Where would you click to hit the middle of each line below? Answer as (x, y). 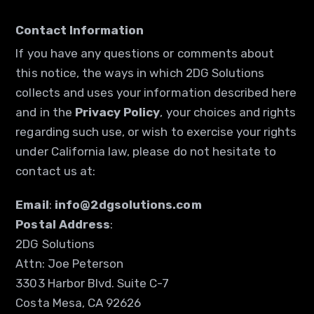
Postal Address (63, 224)
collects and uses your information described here (156, 93)
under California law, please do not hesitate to (146, 151)
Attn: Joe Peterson (70, 264)
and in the (45, 112)
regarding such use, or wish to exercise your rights (156, 132)
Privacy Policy (117, 112)
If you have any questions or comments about (145, 53)
